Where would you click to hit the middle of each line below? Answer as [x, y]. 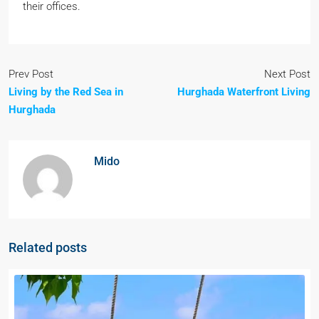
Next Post [287, 74]
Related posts [48, 248]
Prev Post [31, 74]
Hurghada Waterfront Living [244, 92]
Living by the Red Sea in [66, 92]
